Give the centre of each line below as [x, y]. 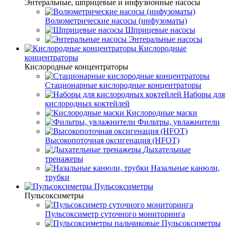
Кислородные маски [162, 113]
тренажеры [64, 159]
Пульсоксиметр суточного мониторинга [115, 214]
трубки [57, 177]
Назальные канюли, [185, 168]
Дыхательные [167, 150]
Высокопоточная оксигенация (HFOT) [112, 140]
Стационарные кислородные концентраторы [123, 85]
